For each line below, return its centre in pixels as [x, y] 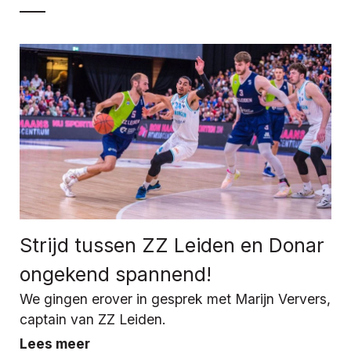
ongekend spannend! [116, 274]
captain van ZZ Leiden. [93, 319]
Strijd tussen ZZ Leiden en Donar [172, 245]
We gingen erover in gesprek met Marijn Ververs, [175, 299]
